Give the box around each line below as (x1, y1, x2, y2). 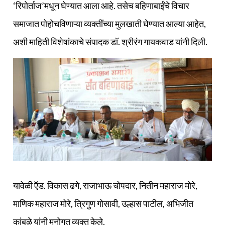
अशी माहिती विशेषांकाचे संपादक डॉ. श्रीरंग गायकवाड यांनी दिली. (13, 36, 207, 48)
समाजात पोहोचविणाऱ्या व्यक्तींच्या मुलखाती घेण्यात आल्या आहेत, (13, 18, 206, 30)
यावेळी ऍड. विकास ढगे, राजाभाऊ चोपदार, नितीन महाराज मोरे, (13, 179, 197, 191)
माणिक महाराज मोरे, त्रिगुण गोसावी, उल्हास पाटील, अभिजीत (13, 197, 193, 209)
